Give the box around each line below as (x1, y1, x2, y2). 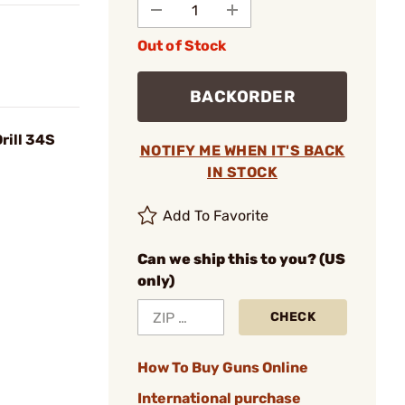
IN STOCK (207, 164, 278, 181)
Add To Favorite (163, 207, 269, 224)
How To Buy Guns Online (137, 359, 308, 376)
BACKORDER (189, 87, 296, 107)
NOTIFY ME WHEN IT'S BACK (139, 142, 345, 159)
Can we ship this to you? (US (137, 250, 345, 268)
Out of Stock (137, 37, 227, 54)
